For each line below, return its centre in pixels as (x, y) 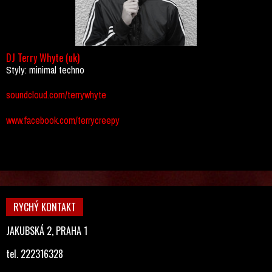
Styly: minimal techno (45, 70)
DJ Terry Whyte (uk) (43, 58)
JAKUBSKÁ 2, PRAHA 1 (47, 231)
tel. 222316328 (35, 254)
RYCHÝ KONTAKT (45, 207)
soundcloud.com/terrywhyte (56, 95)
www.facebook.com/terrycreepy (63, 120)
